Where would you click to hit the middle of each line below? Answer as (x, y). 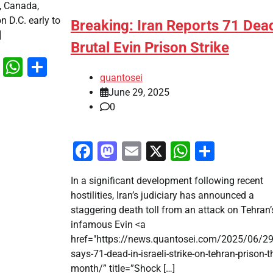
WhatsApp (68, 67)
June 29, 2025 (139, 92)
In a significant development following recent (167, 180)
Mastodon (161, 151)
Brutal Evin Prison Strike (150, 47)
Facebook (134, 151)
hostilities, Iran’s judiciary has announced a (162, 195)
